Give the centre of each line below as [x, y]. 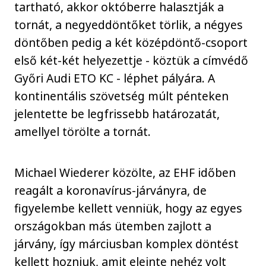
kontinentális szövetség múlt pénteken [122, 96]
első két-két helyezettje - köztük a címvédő [132, 61]
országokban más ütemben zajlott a [113, 226]
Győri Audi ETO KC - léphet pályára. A [115, 78]
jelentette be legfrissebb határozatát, [117, 114]
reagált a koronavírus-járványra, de [111, 190]
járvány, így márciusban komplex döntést [127, 244]
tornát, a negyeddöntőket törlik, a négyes [129, 25]
